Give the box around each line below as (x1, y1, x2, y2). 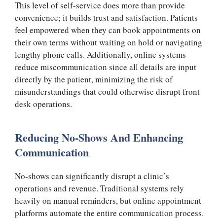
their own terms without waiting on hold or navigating (15, 37, 202, 48)
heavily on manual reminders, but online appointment (15, 194, 201, 206)
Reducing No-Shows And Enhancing (15, 129, 183, 146)
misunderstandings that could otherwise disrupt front (15, 86, 200, 98)
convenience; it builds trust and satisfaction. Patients (15, 12, 198, 24)
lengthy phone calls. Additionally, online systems (15, 49, 186, 61)
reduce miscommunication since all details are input (15, 61, 196, 73)
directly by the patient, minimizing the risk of (15, 74, 173, 85)
